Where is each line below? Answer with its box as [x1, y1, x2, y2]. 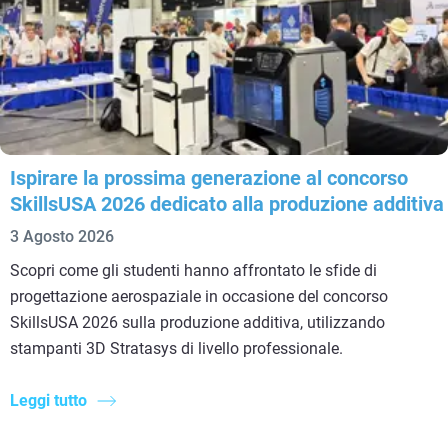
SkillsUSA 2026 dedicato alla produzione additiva [10, 191, 444, 216]
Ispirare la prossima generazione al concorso [10, 165, 408, 190]
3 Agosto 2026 [10, 226, 114, 246]
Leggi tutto [10, 390, 87, 410]
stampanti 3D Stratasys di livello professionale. [10, 338, 343, 358]
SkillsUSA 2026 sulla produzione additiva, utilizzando [10, 312, 385, 332]
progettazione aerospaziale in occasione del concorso [10, 286, 388, 306]
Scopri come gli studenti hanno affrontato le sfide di [10, 260, 377, 280]
